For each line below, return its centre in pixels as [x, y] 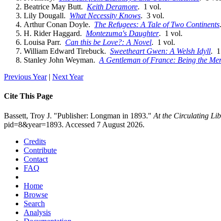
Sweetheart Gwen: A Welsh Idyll [160, 51]
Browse [36, 194]
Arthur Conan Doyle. [59, 25]
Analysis [37, 212]
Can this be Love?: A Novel [108, 42]
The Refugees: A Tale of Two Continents [157, 25]
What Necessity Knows [105, 16]
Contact [36, 159]
